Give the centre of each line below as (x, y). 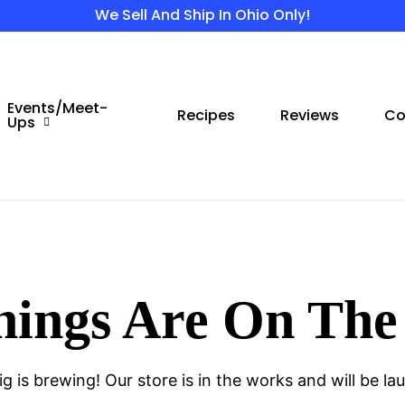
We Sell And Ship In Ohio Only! (202, 15)
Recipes (206, 115)
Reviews (310, 115)
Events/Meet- (57, 108)
